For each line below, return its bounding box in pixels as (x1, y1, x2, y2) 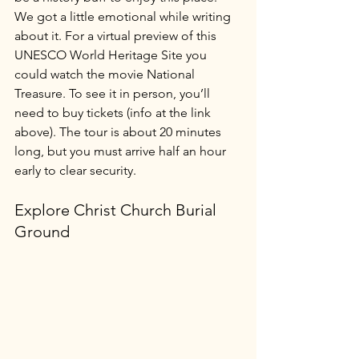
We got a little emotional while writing (14, 9, 234, 24)
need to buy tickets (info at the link (14, 105, 214, 120)
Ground (14, 222, 70, 241)
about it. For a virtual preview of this (14, 28, 220, 43)
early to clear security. (14, 163, 139, 178)
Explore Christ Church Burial (14, 200, 220, 220)
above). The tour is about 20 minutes (14, 124, 224, 139)
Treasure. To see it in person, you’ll (14, 86, 213, 101)
